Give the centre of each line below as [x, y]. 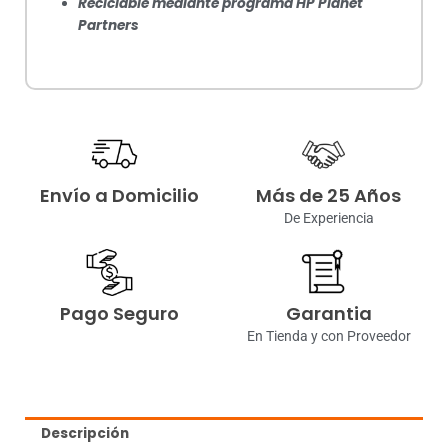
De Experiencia [328, 217]
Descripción [85, 434]
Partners [109, 26]
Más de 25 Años [328, 195]
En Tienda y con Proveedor [328, 336]
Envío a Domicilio [119, 195]
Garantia [328, 314]
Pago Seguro [119, 314]
